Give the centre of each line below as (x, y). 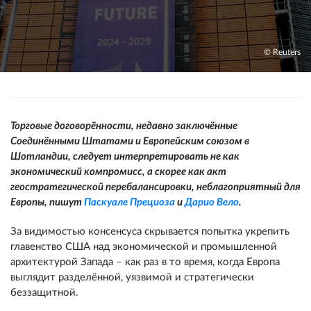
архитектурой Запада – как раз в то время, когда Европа (145, 262)
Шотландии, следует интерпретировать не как (125, 157)
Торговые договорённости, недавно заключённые (124, 126)
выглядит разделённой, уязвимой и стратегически (132, 277)
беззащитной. (44, 293)
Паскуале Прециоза (129, 202)
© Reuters (282, 52)
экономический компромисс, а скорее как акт (118, 172)
